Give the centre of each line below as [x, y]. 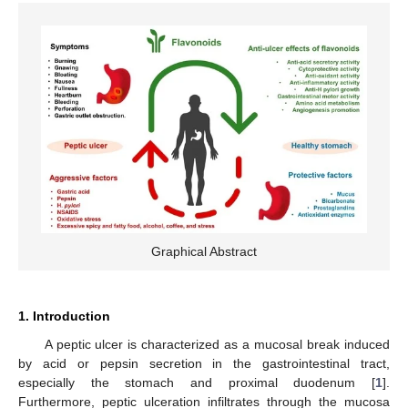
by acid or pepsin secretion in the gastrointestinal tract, [204, 363]
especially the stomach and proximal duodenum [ [197, 382]
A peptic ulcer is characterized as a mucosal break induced [217, 344]
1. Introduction [64, 316]
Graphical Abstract [204, 251]
